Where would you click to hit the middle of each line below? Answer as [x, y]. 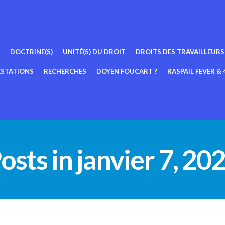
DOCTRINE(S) [31, 52]
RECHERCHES [65, 71]
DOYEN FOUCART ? [127, 71]
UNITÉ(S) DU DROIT [94, 52]
